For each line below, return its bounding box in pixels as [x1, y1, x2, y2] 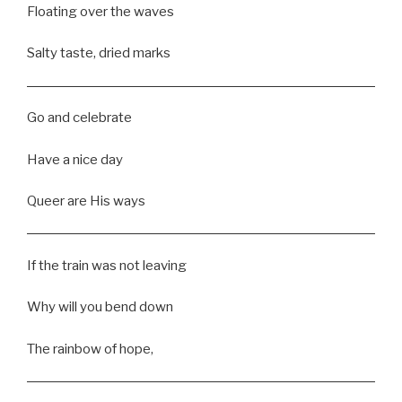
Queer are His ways [27, 193, 145, 210]
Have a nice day [27, 151, 123, 168]
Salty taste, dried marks [27, 45, 170, 62]
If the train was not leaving [27, 257, 187, 274]
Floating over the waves [27, 3, 174, 20]
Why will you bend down [27, 299, 173, 316]
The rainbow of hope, [27, 340, 153, 357]
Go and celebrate [27, 109, 132, 127]
